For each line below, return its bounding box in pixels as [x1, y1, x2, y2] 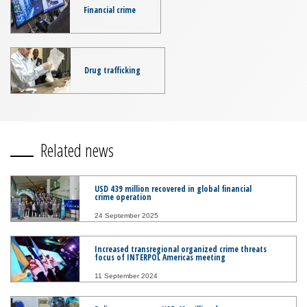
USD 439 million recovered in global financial [95, 183, 251, 195]
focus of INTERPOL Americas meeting [95, 251, 225, 264]
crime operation [95, 191, 151, 204]
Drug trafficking [84, 64, 141, 77]
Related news [40, 138, 114, 162]
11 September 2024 [95, 272, 158, 280]
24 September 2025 [95, 212, 158, 220]
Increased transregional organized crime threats [95, 243, 267, 256]
